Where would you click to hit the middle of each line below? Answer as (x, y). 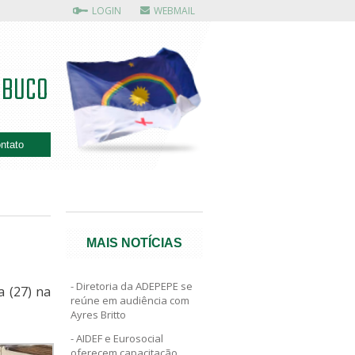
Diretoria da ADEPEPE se (135, 286)
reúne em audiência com (130, 300)
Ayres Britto (99, 315)
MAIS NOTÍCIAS (135, 243)
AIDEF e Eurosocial (120, 338)
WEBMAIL (174, 11)
